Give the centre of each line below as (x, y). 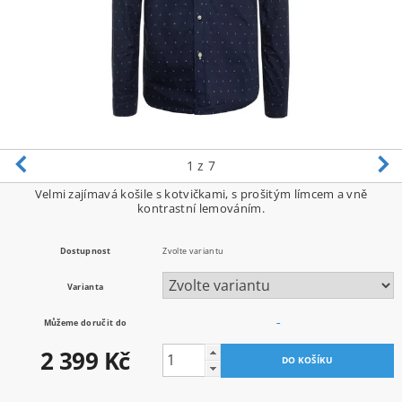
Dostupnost (85, 250)
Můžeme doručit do (85, 322)
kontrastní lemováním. (201, 208)
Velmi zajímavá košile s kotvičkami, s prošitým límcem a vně (201, 193)
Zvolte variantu (193, 250)
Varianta (85, 286)
